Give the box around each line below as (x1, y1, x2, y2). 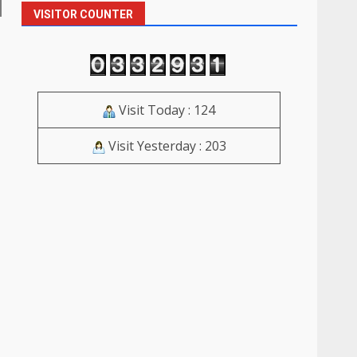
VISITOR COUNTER (33, 8, 134, 21)
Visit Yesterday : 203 (104, 137, 226, 155)
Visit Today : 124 (116, 101, 216, 120)
